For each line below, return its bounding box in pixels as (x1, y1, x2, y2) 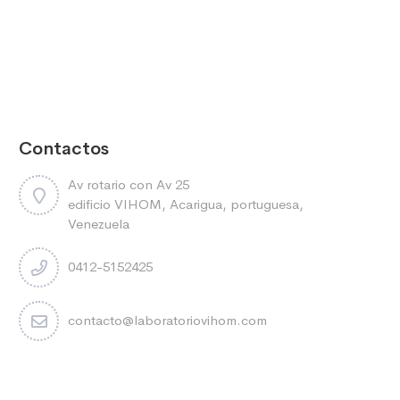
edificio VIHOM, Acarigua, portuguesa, (68, 196, 304, 212)
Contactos (19, 137, 109, 160)
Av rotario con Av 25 (68, 176, 189, 193)
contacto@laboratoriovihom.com (68, 312, 267, 329)
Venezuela (68, 215, 129, 232)
